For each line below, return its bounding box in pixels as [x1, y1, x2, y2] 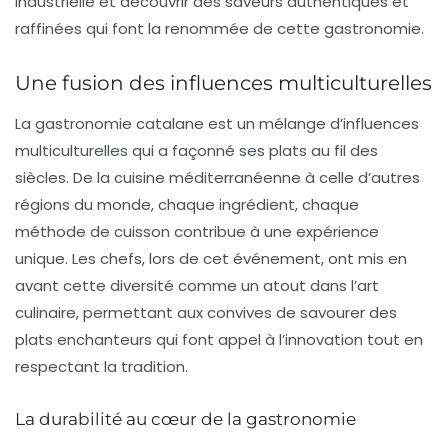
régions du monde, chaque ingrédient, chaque [15, 194, 359, 215]
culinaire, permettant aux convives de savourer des [15, 302, 397, 323]
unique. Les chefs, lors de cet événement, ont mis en [15, 248, 407, 269]
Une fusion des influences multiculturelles [15, 71, 432, 95]
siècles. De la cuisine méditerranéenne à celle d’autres [15, 167, 420, 188]
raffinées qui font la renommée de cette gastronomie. [15, 18, 424, 39]
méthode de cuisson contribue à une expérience [15, 221, 379, 242]
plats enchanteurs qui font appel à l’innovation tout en [15, 329, 423, 350]
